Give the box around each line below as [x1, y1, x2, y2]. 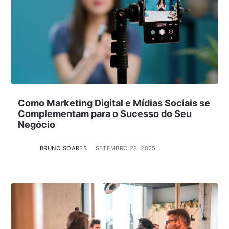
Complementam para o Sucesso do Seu [17, 108, 192, 119]
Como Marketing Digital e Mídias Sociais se [17, 97, 210, 108]
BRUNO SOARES [39, 144, 87, 152]
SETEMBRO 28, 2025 [95, 144, 156, 152]
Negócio [17, 119, 55, 130]
